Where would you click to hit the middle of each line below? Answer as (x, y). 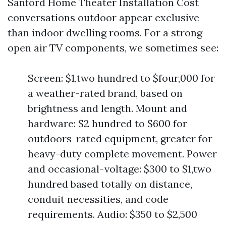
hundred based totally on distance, (110, 184)
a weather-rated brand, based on (105, 93)
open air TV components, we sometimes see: (113, 48)
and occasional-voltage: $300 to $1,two (120, 169)
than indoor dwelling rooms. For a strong (105, 33)
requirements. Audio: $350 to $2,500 (112, 214)
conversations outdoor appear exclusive (103, 17)
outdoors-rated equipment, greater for (120, 138)
